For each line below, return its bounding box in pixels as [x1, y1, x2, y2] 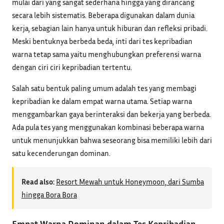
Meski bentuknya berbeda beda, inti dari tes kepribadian [12, 36, 192, 46]
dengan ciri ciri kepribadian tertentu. [12, 62, 132, 72]
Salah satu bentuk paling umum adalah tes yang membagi [12, 83, 196, 92]
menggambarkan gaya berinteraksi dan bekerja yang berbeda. [12, 109, 211, 118]
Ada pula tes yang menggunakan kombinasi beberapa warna [12, 122, 204, 131]
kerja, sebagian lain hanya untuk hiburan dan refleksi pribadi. [12, 23, 207, 33]
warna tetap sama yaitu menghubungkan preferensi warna [12, 49, 201, 59]
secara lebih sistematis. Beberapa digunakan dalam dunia [12, 10, 194, 20]
